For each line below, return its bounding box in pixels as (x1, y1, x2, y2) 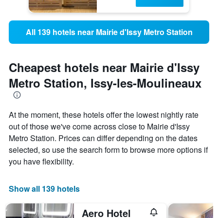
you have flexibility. (9, 156, 74, 167)
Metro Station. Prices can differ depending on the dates (9, 132, 198, 144)
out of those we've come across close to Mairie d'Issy (9, 121, 190, 132)
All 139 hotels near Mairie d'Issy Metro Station (25, 26, 193, 38)
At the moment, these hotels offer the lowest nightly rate (9, 109, 199, 121)
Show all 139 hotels (9, 183, 80, 195)
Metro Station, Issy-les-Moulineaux (9, 74, 201, 91)
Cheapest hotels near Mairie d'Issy (9, 59, 200, 76)
